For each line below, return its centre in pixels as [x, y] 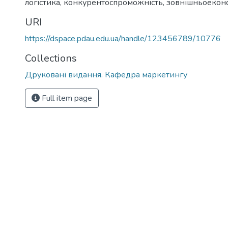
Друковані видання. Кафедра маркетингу [106, 75]
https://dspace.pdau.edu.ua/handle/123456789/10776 [123, 39]
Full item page [66, 98]
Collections [51, 58]
